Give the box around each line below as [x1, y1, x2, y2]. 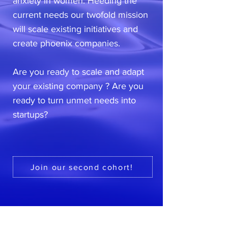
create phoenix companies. [13, 38, 120, 48]
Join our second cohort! [30, 162, 133, 172]
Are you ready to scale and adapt [13, 67, 144, 77]
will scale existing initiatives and [13, 24, 138, 34]
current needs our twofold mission [13, 10, 148, 20]
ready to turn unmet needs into [13, 95, 136, 105]
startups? [13, 109, 48, 120]
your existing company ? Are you [13, 81, 144, 91]
